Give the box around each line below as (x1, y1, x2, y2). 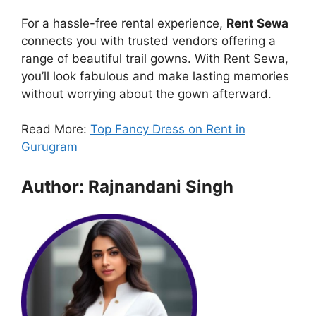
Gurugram (21, 140, 78, 154)
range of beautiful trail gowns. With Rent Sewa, (21, 51, 288, 66)
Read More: (21, 122, 90, 137)
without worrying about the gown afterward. (21, 86, 272, 101)
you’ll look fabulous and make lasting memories (21, 68, 289, 83)
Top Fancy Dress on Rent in (90, 122, 245, 137)
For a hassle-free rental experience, (21, 16, 226, 30)
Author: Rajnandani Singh (21, 176, 233, 197)
